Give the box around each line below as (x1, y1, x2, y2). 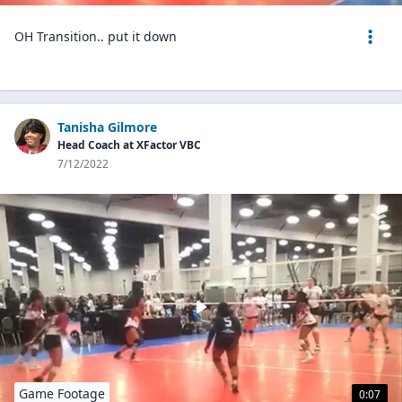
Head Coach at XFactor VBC (57, 137, 201, 153)
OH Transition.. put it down (14, 28, 177, 45)
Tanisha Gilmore (57, 118, 157, 135)
